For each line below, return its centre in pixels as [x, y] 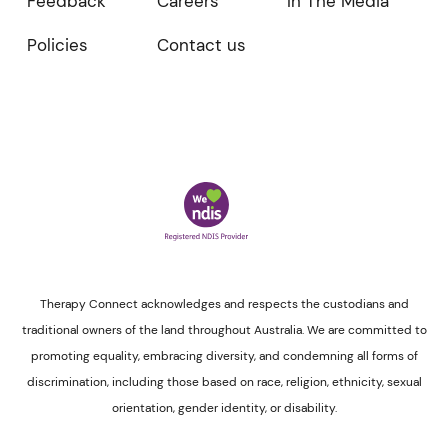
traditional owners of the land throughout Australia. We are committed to [224, 329]
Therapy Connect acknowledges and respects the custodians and [224, 303]
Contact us [201, 44]
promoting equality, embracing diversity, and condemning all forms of [224, 355]
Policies [57, 44]
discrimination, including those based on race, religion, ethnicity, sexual [224, 381]
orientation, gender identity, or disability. [224, 407]
